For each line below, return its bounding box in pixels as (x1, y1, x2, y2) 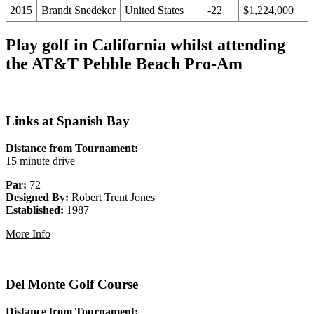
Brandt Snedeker (41, 4, 116, 17)
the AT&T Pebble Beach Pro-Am (6, 55, 243, 74)
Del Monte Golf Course (6, 277, 138, 292)
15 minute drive (6, 154, 75, 167)
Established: (6, 203, 64, 216)
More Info (6, 227, 50, 240)
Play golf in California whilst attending (6, 36, 285, 55)
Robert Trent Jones (69, 191, 155, 203)
